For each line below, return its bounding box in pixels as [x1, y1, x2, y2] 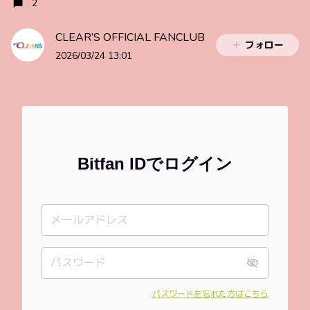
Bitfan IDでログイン [77, 154, 232, 173]
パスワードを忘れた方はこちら [152, 289, 268, 300]
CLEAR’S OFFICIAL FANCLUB [55, 30, 205, 45]
